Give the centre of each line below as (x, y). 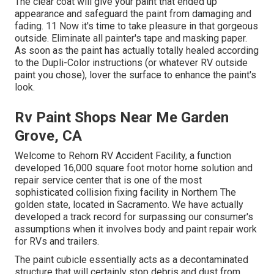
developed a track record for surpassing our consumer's (134, 217)
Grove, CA (48, 136)
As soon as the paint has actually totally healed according (137, 51)
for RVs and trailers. (57, 242)
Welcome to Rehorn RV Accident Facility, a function (123, 156)
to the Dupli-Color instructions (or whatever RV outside (131, 63)
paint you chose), (52, 75)
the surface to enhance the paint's (183, 75)
